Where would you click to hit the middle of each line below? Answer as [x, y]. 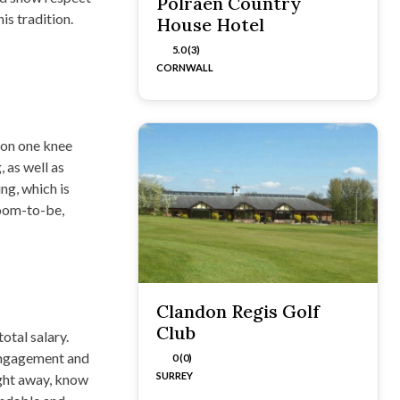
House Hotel [210, 24]
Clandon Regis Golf [238, 311]
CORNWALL [185, 67]
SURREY [175, 375]
